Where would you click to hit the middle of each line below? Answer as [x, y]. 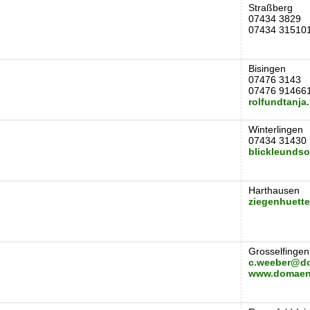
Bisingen [267, 69]
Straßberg [271, 8]
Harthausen [274, 190]
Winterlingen [276, 129]
